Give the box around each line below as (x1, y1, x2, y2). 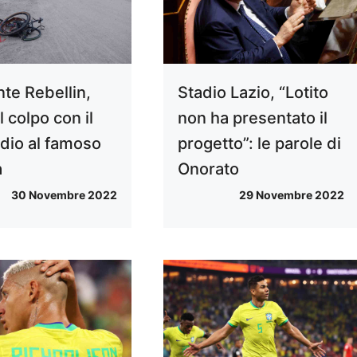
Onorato (177, 159, 239, 179)
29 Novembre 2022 (238, 188, 344, 202)
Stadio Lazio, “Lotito (177, 83, 328, 103)
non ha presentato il (177, 108, 328, 128)
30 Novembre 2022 (10, 188, 117, 202)
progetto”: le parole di (177, 134, 341, 154)
